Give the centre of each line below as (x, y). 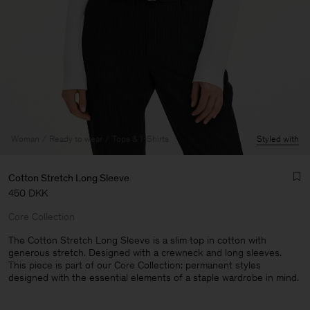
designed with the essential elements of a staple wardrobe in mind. (154, 277)
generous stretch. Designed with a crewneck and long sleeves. (145, 253)
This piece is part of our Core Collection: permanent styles (135, 265)
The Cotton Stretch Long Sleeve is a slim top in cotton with (137, 240)
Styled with (278, 139)
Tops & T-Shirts (140, 139)
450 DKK (28, 193)
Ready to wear (76, 139)
